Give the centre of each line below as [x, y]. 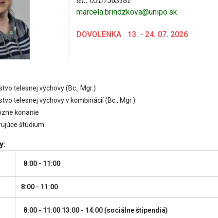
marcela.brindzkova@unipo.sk [127, 12]
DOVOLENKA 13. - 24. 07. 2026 [132, 34]
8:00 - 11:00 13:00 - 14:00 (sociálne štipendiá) [96, 210]
